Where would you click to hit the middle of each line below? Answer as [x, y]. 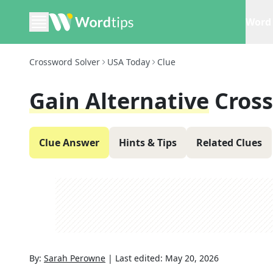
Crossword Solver [65, 62]
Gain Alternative [119, 101]
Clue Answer [69, 143]
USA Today [129, 62]
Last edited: [140, 258]
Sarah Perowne [75, 258]
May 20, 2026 [192, 258]
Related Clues [229, 143]
